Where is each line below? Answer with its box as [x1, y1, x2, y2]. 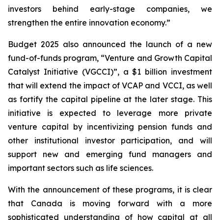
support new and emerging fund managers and [8, 149, 212, 160]
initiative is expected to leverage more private [8, 108, 212, 118]
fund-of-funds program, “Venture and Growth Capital [8, 53, 212, 63]
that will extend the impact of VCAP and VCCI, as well [8, 81, 212, 91]
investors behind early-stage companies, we [8, 4, 212, 14]
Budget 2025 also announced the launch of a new [8, 39, 212, 50]
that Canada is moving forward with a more [8, 198, 212, 209]
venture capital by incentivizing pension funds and [8, 122, 212, 132]
